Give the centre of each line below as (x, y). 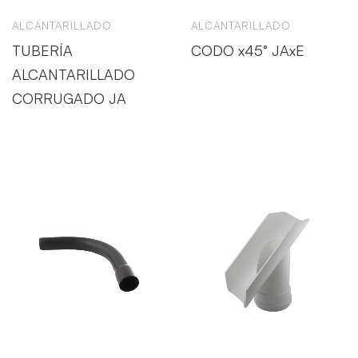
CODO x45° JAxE (248, 50)
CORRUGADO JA (69, 98)
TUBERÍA (42, 50)
